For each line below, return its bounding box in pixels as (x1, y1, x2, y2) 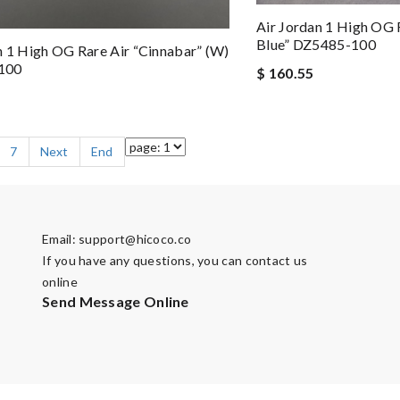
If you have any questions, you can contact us (42, 253, 308, 269)
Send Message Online (42, 293, 189, 311)
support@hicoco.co (79, 231, 192, 247)
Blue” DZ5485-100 (256, 36, 376, 54)
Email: (42, 231, 79, 247)
